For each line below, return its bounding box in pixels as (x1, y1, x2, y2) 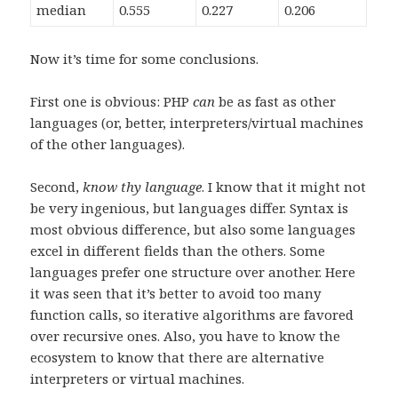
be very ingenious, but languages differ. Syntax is (30, 198, 349, 217)
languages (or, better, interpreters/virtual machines (30, 113, 364, 131)
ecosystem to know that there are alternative (30, 347, 325, 366)
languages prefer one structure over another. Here (30, 262, 356, 281)
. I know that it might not (202, 177, 367, 195)
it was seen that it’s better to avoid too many (30, 283, 322, 302)
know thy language (83, 177, 203, 195)
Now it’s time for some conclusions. (30, 49, 259, 68)
